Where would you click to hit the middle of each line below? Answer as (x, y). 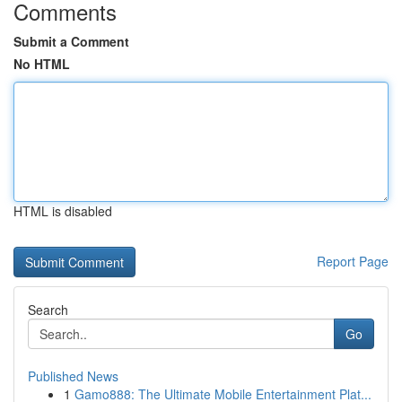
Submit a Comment (71, 41)
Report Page (353, 261)
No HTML (42, 64)
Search (48, 310)
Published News (73, 376)
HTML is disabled (63, 211)
